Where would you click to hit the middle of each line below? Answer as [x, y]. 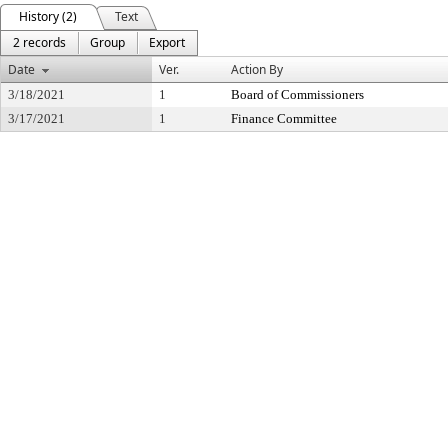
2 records [39, 42]
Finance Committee [284, 118]
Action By [257, 69]
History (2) [48, 16]
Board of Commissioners [297, 94]
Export [167, 42]
